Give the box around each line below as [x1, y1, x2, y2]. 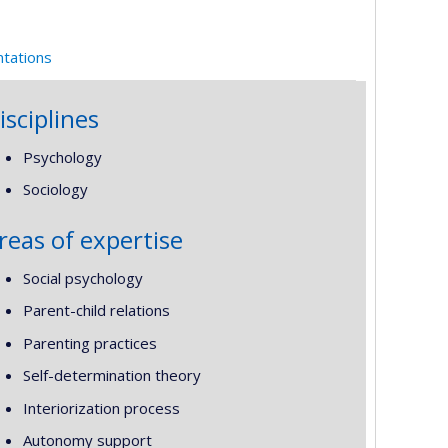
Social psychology [22, 267, 143, 288]
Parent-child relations [22, 300, 170, 320]
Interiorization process [22, 397, 180, 418]
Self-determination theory [22, 365, 201, 385]
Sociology [22, 179, 88, 199]
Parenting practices [22, 332, 157, 353]
